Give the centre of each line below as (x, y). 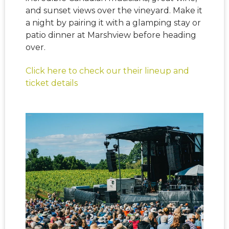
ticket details (52, 83)
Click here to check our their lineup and (107, 71)
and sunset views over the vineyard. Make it (114, 10)
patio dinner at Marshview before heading (111, 35)
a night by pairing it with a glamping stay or (113, 22)
